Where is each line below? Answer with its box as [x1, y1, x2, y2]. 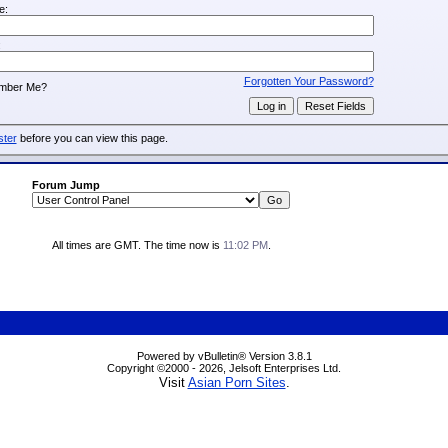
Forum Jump [32, 179, 100, 191]
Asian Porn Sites [187, 375, 286, 390]
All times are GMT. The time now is [51, 239, 223, 251]
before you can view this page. [16, 132, 168, 145]
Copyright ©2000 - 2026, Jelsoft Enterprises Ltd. [107, 362, 341, 374]
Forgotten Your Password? [243, 74, 374, 87]
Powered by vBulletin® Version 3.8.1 [136, 350, 312, 362]
